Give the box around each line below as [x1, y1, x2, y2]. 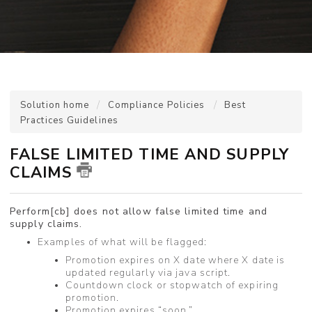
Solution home [20, 99, 93, 111]
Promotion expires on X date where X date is [65, 253, 286, 267]
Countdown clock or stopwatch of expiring [65, 278, 279, 292]
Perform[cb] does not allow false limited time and [10, 204, 267, 218]
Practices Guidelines [20, 114, 118, 127]
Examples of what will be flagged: [38, 235, 208, 249]
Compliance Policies [107, 99, 205, 111]
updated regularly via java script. [65, 265, 231, 279]
